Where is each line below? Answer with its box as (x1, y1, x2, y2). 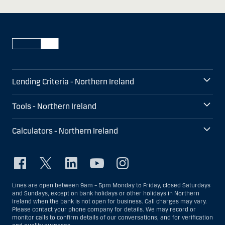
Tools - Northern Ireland (12, 101, 96, 111)
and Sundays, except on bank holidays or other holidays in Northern (12, 190, 199, 197)
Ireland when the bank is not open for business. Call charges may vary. (12, 198, 207, 205)
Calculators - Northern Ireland (12, 126, 118, 136)
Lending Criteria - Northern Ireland (12, 77, 134, 87)
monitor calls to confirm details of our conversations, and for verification (12, 214, 213, 221)
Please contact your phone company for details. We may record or (12, 206, 196, 213)
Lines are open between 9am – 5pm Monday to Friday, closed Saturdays (12, 182, 210, 189)
